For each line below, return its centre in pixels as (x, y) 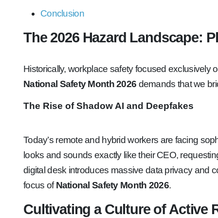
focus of (40, 185)
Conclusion (62, 13)
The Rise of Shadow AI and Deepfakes (109, 106)
